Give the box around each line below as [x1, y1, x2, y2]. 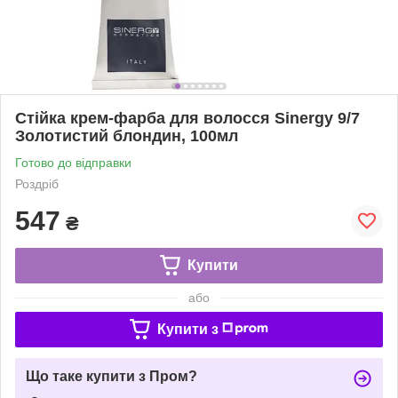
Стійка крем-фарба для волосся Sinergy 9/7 [15, 108, 360, 127]
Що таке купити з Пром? [26, 368, 197, 384]
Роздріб [15, 176, 59, 191]
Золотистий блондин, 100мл [15, 126, 238, 145]
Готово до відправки [15, 155, 131, 170]
